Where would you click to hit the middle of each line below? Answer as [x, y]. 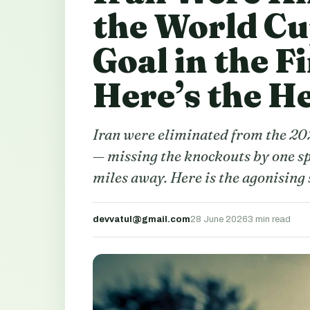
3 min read [269, 219]
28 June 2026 [219, 219]
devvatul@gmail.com [142, 219]
